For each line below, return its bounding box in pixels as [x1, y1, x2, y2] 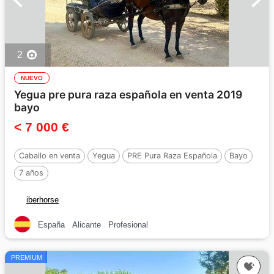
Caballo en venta [19, 150, 80, 160]
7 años [19, 168, 43, 177]
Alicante [72, 220, 101, 230]
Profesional [108, 220, 148, 230]
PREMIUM [11, 254, 42, 262]
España [38, 220, 65, 230]
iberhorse [26, 194, 59, 204]
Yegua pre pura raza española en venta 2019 [14, 87, 242, 101]
